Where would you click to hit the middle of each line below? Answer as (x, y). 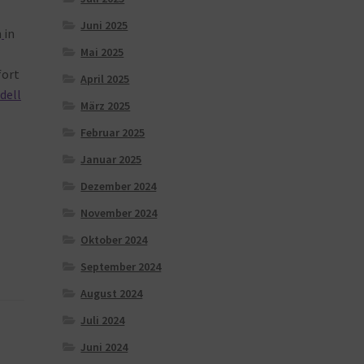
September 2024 (121, 266)
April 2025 (105, 78)
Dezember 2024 (119, 186)
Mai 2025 (102, 52)
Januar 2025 (111, 159)
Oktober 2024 (114, 239)
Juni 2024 (104, 347)
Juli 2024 (103, 320)
